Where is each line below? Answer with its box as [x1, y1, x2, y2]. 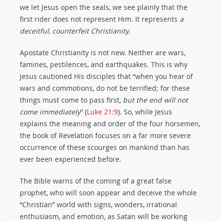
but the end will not [123, 95, 188, 105]
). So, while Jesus [118, 107, 172, 116]
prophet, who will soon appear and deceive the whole [20, 188, 197, 197]
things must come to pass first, [20, 95, 123, 105]
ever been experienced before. [20, 154, 121, 164]
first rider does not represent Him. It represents [20, 14, 180, 24]
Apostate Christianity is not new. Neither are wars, [20, 48, 185, 57]
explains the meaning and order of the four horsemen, [20, 119, 200, 128]
